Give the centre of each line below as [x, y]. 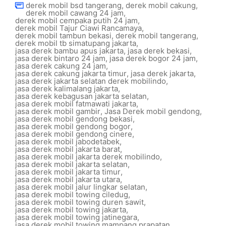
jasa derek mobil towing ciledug [72, 194]
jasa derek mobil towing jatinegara [76, 217]
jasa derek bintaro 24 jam [60, 58]
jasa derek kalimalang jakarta [67, 89]
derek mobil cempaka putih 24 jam [76, 20]
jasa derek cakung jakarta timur [71, 73]
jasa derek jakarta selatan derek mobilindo [91, 81]
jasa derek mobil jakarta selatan [71, 164]
